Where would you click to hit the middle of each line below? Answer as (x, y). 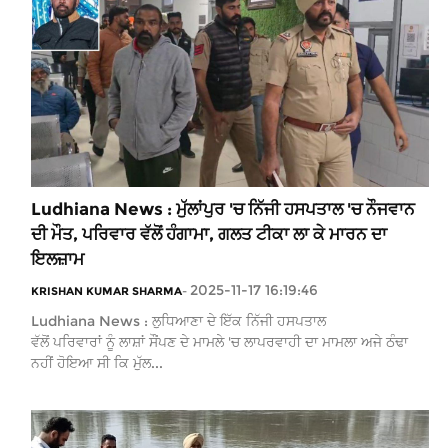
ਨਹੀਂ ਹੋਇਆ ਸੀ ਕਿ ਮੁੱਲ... (97, 362)
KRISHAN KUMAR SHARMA (106, 290)
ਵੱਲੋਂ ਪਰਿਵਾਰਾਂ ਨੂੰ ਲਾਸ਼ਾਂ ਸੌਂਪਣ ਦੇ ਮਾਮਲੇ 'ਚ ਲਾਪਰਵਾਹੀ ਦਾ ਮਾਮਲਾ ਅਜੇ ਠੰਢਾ (219, 341)
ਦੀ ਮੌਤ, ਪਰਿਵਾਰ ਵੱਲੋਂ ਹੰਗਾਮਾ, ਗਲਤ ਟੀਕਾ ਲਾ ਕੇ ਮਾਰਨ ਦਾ (209, 233)
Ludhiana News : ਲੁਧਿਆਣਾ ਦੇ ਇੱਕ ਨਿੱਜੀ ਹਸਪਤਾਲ (178, 320)
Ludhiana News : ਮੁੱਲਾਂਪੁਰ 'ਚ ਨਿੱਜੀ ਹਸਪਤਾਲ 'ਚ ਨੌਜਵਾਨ (223, 208)
